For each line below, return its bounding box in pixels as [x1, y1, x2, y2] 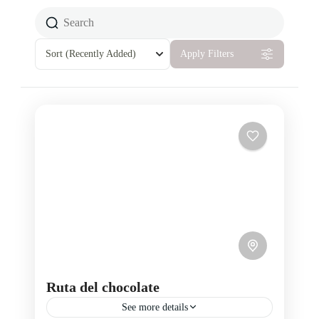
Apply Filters [180, 48, 234, 59]
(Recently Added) [66, 48, 136, 59]
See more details [121, 301, 188, 313]
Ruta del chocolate [46, 278, 159, 295]
